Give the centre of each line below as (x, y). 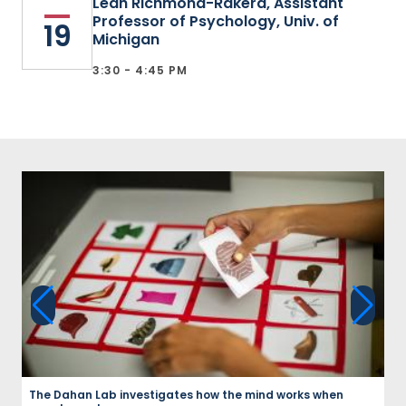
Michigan (126, 39)
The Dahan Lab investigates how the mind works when (186, 395)
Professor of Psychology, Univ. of (216, 21)
